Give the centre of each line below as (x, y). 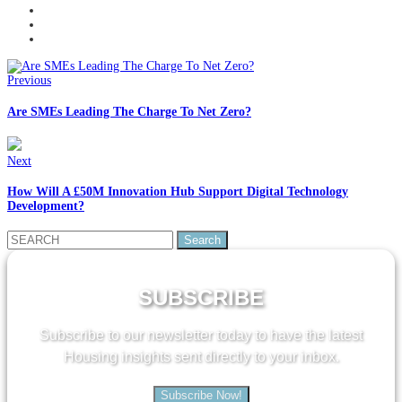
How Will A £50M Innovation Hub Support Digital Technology (178, 192)
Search (23, 236)
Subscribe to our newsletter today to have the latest (201, 335)
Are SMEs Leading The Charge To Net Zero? (129, 111)
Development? (46, 206)
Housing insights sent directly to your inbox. (201, 356)
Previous (29, 81)
